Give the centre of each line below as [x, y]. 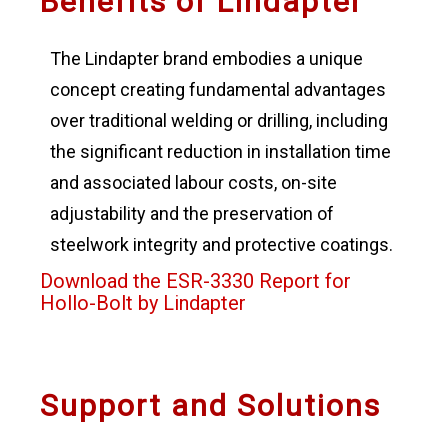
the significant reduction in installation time [220, 151]
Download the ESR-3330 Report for [195, 280]
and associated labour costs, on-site [193, 182]
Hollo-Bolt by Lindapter [142, 302]
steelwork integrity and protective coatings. [221, 244]
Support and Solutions [210, 405]
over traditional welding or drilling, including [218, 120]
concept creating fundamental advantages [217, 89]
